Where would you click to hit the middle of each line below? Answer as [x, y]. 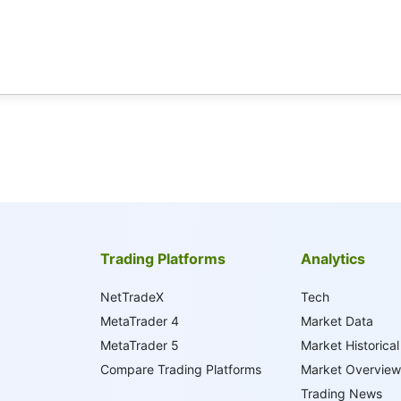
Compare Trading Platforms [181, 369]
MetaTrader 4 [140, 321]
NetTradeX [132, 297]
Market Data [337, 321]
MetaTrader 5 [140, 345]
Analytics [333, 259]
